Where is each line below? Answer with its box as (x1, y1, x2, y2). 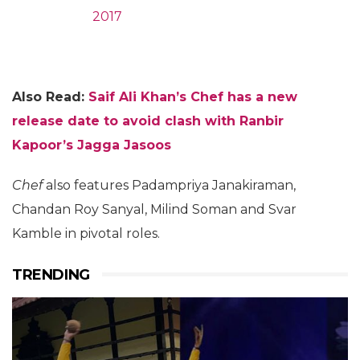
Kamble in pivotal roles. (12, 225, 160, 241)
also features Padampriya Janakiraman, (43, 177, 296, 193)
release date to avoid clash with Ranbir (12, 112, 284, 129)
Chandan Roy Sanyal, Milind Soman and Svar (12, 201, 297, 217)
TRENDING (12, 265, 90, 284)
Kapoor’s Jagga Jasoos (12, 137, 171, 153)
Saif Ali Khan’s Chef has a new (88, 88, 297, 104)
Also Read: (12, 88, 88, 104)
